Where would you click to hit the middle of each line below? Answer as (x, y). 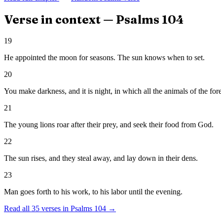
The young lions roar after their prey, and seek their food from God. (109, 125)
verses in (54, 209)
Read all (18, 209)
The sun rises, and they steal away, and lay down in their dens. (101, 158)
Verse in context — (60, 20)
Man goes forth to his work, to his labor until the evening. (93, 192)
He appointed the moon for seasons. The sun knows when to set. (104, 58)
